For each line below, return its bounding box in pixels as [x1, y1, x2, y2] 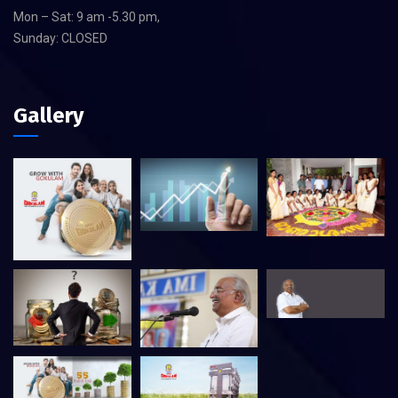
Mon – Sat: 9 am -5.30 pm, [13, 10, 160, 24]
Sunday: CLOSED [13, 31, 107, 45]
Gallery [13, 103, 84, 128]
